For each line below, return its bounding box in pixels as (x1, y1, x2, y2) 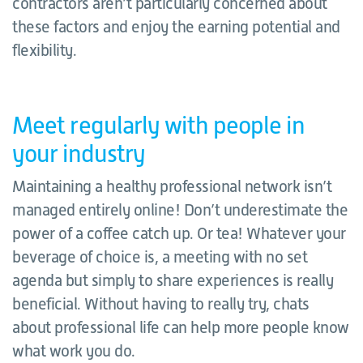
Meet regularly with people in (12, 112, 305, 139)
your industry (12, 140, 146, 168)
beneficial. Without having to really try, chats (12, 295, 310, 313)
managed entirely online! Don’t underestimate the (12, 201, 348, 219)
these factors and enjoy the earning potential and (12, 18, 340, 36)
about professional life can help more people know (12, 318, 349, 336)
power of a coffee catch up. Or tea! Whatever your (12, 224, 346, 242)
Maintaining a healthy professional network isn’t (12, 177, 331, 195)
